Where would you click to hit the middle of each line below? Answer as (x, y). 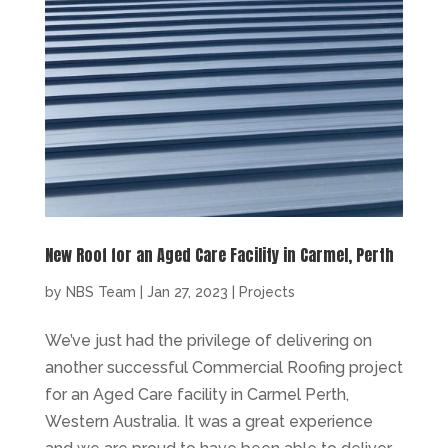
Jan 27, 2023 (187, 291)
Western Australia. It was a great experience (208, 421)
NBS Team (100, 291)
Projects (266, 291)
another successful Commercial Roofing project (223, 367)
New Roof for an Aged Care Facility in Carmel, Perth (219, 254)
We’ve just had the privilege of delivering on (208, 340)
